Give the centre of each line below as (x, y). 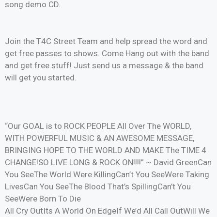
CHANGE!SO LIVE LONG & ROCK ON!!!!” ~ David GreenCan (108, 162)
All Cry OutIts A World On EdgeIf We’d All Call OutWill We (107, 211)
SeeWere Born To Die (43, 199)
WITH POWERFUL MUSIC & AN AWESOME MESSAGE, (100, 138)
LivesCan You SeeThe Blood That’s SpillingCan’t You (98, 186)
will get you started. (41, 77)
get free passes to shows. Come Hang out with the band (107, 53)
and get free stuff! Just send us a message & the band (104, 65)
